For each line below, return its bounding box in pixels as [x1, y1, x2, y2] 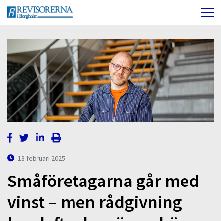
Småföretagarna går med [7, 170, 199, 192]
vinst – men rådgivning [7, 191, 182, 214]
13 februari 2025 [18, 153, 66, 163]
